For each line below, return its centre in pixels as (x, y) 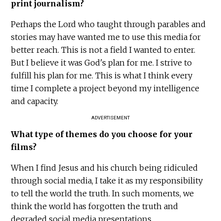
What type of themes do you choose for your (102, 134)
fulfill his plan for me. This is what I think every (102, 76)
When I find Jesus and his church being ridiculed (105, 168)
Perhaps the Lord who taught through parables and (109, 24)
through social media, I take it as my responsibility (107, 181)
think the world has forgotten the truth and (95, 206)
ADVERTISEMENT (110, 118)
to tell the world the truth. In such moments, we (103, 194)
